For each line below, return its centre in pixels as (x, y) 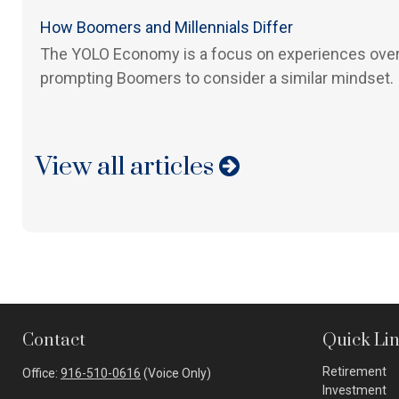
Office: (41, 374)
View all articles (127, 167)
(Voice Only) (176, 374)
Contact (54, 341)
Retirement (354, 372)
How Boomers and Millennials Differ (167, 28)
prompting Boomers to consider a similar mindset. (217, 78)
